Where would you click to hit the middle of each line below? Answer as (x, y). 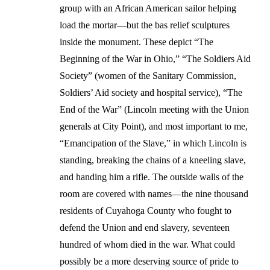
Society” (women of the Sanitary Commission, (148, 75)
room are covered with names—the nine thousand (154, 193)
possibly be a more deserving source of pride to (149, 261)
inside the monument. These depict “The (137, 42)
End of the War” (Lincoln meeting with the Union (154, 109)
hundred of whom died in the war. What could (147, 244)
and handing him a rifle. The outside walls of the (152, 177)
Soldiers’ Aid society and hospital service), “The (151, 92)
